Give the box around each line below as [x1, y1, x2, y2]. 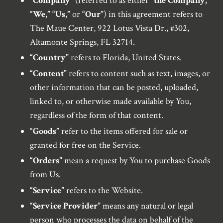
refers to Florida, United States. [69, 52, 182, 64]
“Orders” [30, 155, 64, 167]
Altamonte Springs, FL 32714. [30, 36, 135, 48]
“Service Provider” [30, 200, 103, 212]
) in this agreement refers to [104, 8, 203, 20]
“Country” [30, 52, 69, 64]
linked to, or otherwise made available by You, [30, 96, 191, 108]
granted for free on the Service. [30, 139, 141, 151]
